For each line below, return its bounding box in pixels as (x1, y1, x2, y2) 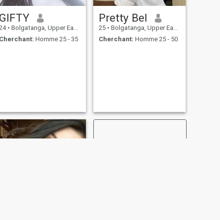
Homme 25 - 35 (33, 35, 78, 43)
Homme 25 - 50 (133, 35, 178, 43)
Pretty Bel (98, 11, 147, 25)
